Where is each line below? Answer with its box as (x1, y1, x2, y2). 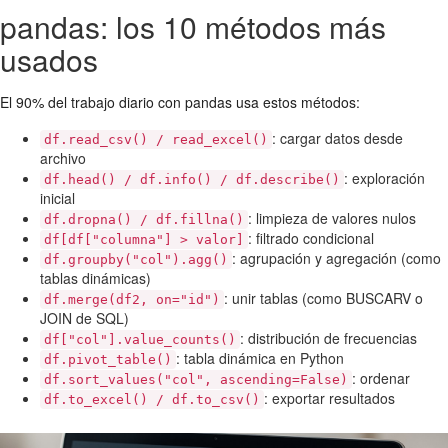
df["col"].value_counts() (44, 332, 236, 347)
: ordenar (352, 368, 410, 388)
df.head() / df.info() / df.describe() (44, 172, 340, 187)
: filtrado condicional (248, 228, 374, 248)
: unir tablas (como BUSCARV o (224, 288, 423, 308)
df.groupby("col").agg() (44, 252, 228, 267)
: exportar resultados (264, 388, 395, 408)
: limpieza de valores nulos (248, 208, 416, 228)
